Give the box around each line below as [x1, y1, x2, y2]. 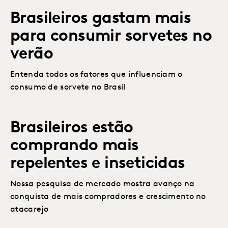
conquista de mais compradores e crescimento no [10, 192, 206, 201]
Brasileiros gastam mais [10, 10, 191, 27]
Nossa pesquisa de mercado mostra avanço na [10, 180, 195, 188]
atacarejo [10, 205, 49, 214]
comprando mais [10, 137, 139, 154]
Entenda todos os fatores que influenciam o [10, 70, 183, 79]
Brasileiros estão [10, 120, 133, 136]
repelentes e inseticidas [10, 155, 185, 172]
